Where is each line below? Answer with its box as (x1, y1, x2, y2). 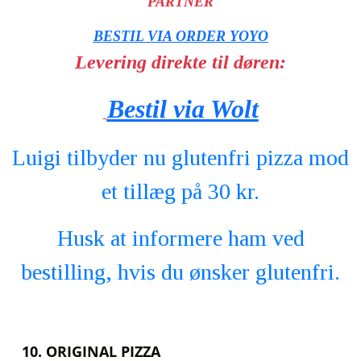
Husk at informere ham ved (56, 226, 305, 251)
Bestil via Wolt (106, 94, 259, 123)
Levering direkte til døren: (75, 52, 286, 73)
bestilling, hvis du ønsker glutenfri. (21, 259, 340, 284)
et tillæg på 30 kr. (102, 179, 259, 204)
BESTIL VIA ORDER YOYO (93, 28, 268, 44)
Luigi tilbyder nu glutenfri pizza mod (12, 145, 349, 170)
